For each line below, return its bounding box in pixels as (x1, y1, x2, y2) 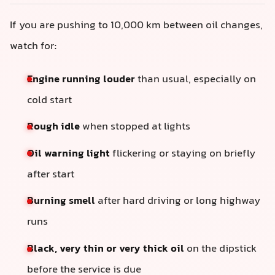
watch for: (10, 37, 57, 55)
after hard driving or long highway (95, 193, 260, 211)
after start (27, 166, 74, 184)
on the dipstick (184, 241, 257, 258)
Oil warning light (27, 145, 110, 163)
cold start (27, 91, 72, 109)
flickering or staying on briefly (110, 145, 255, 163)
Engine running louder (27, 71, 135, 88)
